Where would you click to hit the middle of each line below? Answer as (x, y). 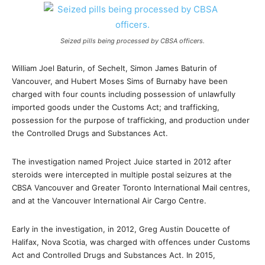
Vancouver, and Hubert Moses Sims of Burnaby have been (120, 81)
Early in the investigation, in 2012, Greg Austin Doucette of (121, 229)
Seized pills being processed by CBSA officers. (132, 41)
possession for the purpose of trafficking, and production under (131, 120)
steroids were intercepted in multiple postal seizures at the (122, 174)
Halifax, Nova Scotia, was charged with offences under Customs (131, 242)
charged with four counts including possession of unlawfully (124, 94)
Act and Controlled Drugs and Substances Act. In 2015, (114, 255)
